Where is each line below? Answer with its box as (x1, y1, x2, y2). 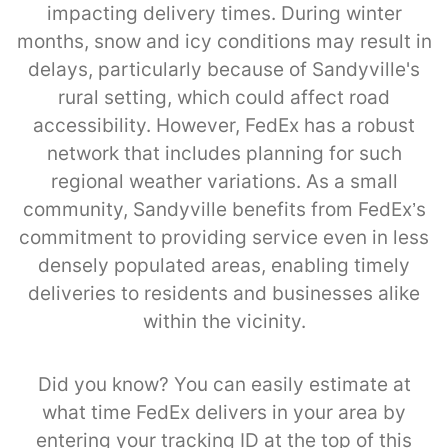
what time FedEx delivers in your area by (42, 400, 406, 424)
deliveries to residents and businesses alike (28, 281, 420, 305)
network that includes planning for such (46, 141, 402, 165)
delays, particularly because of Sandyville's (28, 57, 420, 81)
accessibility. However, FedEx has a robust (33, 113, 415, 137)
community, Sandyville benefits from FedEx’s (22, 197, 426, 221)
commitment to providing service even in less (19, 225, 429, 249)
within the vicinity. (142, 309, 306, 333)
